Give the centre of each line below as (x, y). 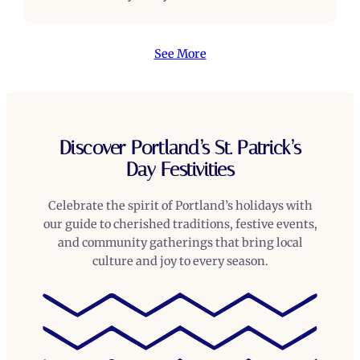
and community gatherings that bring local (180, 242)
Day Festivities (180, 169)
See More (180, 54)
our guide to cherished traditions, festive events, (180, 224)
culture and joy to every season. (180, 261)
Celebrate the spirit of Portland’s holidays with (180, 205)
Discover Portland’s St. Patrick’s (180, 147)
